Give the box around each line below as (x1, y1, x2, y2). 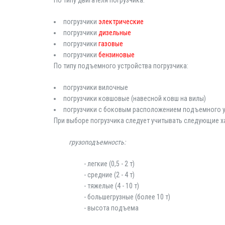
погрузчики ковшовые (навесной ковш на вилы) (63, 94, 206, 102)
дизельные (98, 29, 131, 37)
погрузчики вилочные (63, 83, 128, 91)
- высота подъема (84, 204, 139, 212)
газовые (98, 40, 123, 48)
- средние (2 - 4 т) (84, 171, 135, 179)
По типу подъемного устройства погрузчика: (54, 62, 188, 70)
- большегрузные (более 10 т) (84, 193, 170, 201)
